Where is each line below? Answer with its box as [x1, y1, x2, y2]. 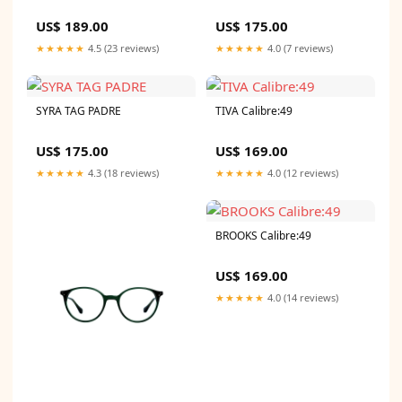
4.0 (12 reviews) [265, 165, 338, 179]
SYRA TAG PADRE [36, 102, 121, 118]
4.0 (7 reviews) [265, 40, 333, 55]
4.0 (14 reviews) [265, 290, 338, 304]
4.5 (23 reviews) [85, 40, 159, 55]
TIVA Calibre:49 [215, 102, 293, 118]
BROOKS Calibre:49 [215, 227, 311, 243]
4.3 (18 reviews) [85, 165, 159, 179]
